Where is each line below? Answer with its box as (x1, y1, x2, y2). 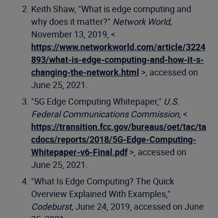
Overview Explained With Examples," (31, 188, 170, 200)
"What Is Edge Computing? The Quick (31, 175, 174, 187)
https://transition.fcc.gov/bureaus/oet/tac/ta (31, 121, 206, 133)
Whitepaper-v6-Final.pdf (31, 146, 127, 158)
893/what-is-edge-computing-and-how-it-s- (31, 54, 204, 66)
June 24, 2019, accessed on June (75, 200, 204, 213)
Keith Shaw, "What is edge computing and (31, 3, 191, 15)
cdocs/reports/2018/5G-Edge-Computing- (31, 133, 196, 145)
